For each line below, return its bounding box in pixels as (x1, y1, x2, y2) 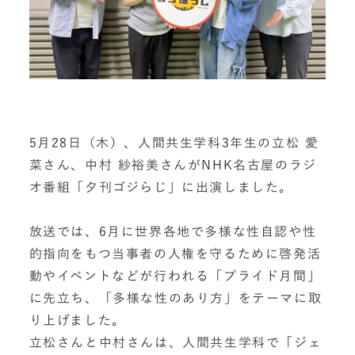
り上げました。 (29, 314, 126, 326)
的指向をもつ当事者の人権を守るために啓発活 (29, 247, 322, 260)
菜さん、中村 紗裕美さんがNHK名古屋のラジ (29, 158, 317, 171)
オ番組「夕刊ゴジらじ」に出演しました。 (29, 181, 294, 193)
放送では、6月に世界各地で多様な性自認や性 (29, 225, 317, 238)
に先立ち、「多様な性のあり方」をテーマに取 (29, 292, 323, 304)
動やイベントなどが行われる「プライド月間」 (29, 269, 322, 282)
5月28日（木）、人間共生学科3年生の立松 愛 (29, 136, 319, 149)
